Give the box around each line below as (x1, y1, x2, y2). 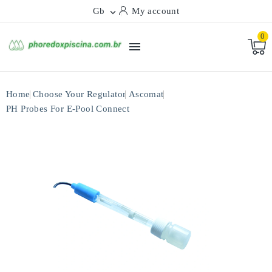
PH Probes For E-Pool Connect (6, 104, 130, 114)
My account (132, 6, 180, 16)
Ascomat (128, 89, 164, 99)
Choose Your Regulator (33, 89, 126, 99)
